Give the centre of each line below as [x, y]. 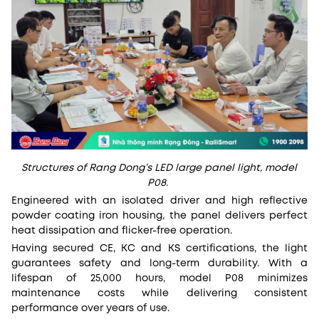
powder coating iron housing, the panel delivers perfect [159, 216]
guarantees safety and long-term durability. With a [159, 264]
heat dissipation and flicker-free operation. [123, 231]
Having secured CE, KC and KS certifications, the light [159, 249]
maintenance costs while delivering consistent [159, 294]
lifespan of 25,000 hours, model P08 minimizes [159, 279]
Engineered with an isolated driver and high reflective [159, 201]
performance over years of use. [92, 309]
